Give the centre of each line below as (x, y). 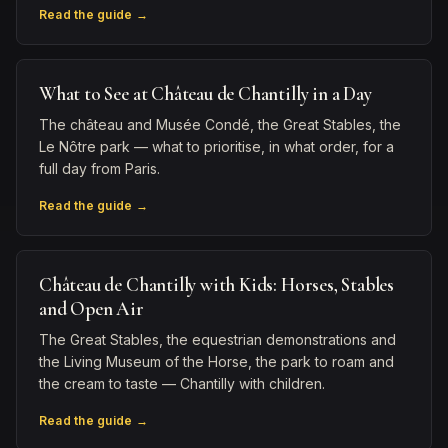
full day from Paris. (99, 168)
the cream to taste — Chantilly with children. (182, 383)
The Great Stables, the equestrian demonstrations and (217, 339)
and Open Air (91, 308)
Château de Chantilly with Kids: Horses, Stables (217, 284)
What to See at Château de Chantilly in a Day (205, 93)
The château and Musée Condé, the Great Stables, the (220, 124)
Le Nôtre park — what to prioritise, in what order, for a (216, 146)
